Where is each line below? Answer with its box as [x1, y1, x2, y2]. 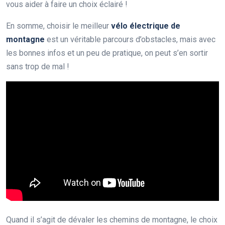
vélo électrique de [111, 21, 180, 31]
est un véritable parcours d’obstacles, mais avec [45, 34, 215, 44]
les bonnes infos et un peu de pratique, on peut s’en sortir [6, 48, 208, 58]
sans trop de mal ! [6, 61, 69, 71]
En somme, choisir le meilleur [6, 21, 111, 31]
